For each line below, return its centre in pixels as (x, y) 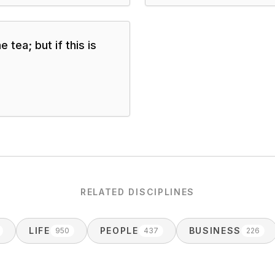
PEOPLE (119, 230)
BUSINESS (215, 230)
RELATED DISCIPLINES (137, 192)
